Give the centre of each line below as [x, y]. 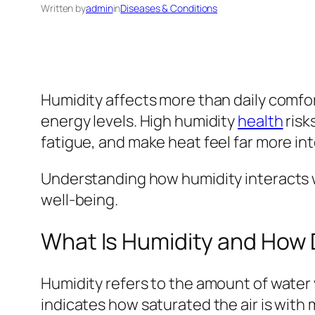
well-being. [79, 199]
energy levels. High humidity [140, 121]
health [261, 121]
